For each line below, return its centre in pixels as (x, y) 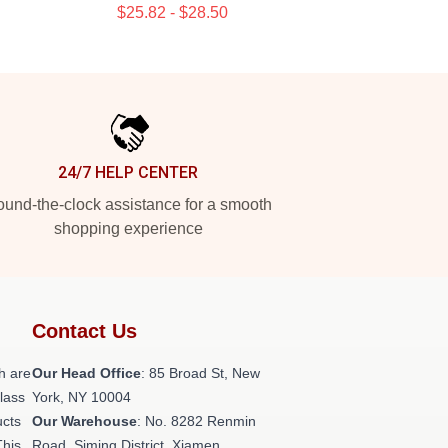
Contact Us (84, 331)
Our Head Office (86, 373)
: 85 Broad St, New (200, 373)
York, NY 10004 (81, 397)
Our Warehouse (84, 421)
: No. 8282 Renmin (196, 421)
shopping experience (128, 228)
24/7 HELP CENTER (128, 172)
